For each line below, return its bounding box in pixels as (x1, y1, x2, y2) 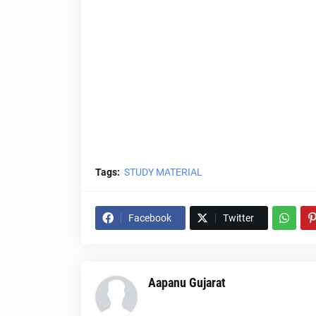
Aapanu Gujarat (147, 275, 226, 290)
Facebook (128, 212, 171, 224)
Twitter (222, 212, 254, 224)
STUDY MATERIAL (123, 166, 202, 178)
